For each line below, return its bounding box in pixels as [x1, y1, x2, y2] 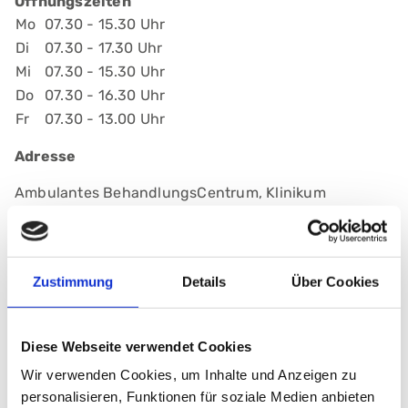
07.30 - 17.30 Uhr [45, 39, 163, 56]
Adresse [15, 148, 76, 165]
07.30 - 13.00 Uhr [45, 110, 166, 127]
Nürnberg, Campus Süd [15, 206, 178, 223]
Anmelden [38, 295, 116, 312]
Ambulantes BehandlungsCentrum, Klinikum [15, 184, 326, 201]
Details [181, 273, 227, 290]
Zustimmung [32, 273, 114, 290]
